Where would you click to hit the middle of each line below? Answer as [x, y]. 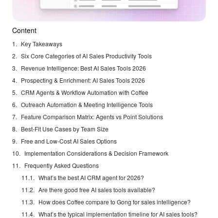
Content [24, 30]
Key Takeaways [42, 44]
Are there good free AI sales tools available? [97, 190]
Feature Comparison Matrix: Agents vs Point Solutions [92, 117]
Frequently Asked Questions [62, 165]
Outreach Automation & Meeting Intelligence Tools [87, 105]
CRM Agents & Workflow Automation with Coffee [85, 92]
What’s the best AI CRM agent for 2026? [91, 178]
